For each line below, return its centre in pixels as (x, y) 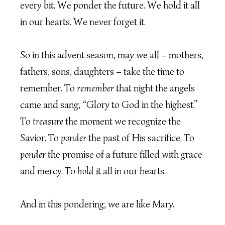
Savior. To (40, 138)
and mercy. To (49, 171)
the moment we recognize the (122, 122)
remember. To (48, 88)
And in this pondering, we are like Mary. (97, 204)
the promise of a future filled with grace (124, 155)
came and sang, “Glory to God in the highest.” (109, 105)
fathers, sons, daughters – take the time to (102, 72)
